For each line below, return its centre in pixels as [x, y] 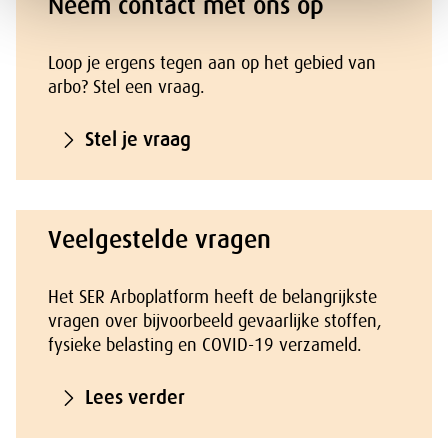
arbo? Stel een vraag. [126, 87]
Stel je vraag [138, 139]
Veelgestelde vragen [159, 239]
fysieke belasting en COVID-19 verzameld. [205, 345]
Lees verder [135, 397]
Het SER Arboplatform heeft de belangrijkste [212, 297]
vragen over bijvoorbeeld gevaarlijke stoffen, [215, 321]
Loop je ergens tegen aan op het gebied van [212, 63]
